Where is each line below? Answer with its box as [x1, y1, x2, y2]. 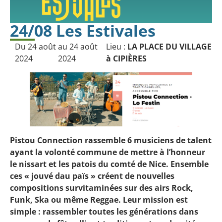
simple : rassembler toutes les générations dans [10, 206, 198, 218]
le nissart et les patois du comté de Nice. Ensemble [10, 159, 209, 170]
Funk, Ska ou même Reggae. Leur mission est [10, 194, 188, 206]
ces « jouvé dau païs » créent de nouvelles [10, 170, 174, 182]
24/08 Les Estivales [10, 19, 156, 41]
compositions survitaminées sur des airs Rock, [10, 182, 193, 194]
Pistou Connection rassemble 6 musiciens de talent [10, 135, 212, 146]
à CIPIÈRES [106, 53, 147, 64]
